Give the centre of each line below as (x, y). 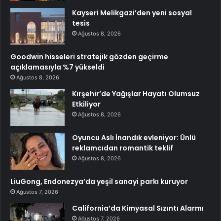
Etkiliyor (86, 104)
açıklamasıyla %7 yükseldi (57, 67)
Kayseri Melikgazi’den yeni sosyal (132, 13)
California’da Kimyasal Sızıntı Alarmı (138, 208)
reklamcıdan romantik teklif (123, 148)
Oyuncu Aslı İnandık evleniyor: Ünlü (134, 137)
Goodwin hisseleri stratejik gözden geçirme (89, 56)
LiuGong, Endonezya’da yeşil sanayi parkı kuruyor (99, 181)
